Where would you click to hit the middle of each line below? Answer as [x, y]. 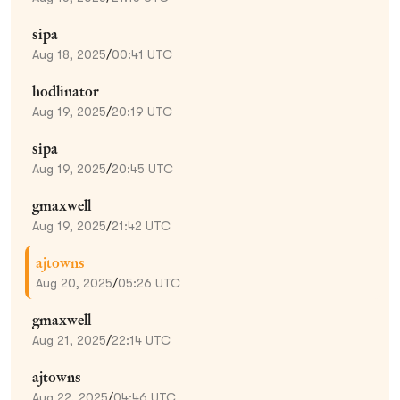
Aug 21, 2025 [69, 340]
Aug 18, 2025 [69, 54]
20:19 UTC [142, 111]
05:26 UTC [149, 283]
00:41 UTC [142, 54]
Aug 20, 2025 [74, 283]
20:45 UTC [142, 168]
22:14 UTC [141, 340]
